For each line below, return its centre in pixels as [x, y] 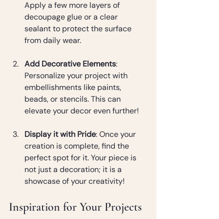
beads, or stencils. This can [74, 99]
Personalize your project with [77, 76]
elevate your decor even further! [82, 111]
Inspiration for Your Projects [75, 207]
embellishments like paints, [74, 88]
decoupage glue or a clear [72, 17]
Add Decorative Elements [70, 64]
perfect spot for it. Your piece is [81, 158]
